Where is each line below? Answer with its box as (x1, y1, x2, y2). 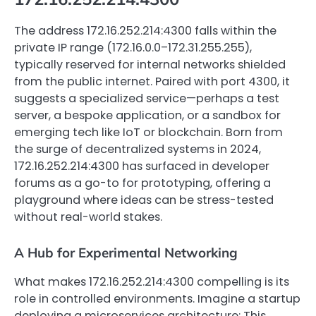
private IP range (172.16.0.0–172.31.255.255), (14, 39, 252, 56)
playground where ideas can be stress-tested (14, 192, 274, 209)
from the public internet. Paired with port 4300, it (14, 73, 290, 90)
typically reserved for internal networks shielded (14, 56, 286, 73)
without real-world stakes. (14, 209, 162, 226)
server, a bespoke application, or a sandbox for (14, 107, 281, 124)
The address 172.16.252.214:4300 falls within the (14, 23, 276, 39)
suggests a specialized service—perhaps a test (14, 90, 279, 107)
